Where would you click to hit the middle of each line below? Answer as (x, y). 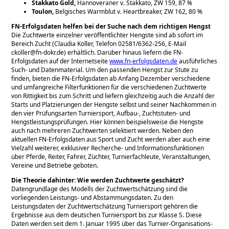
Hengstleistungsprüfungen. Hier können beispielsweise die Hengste (108, 122)
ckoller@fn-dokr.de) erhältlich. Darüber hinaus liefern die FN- (97, 52)
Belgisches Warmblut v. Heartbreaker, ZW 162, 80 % (129, 11)
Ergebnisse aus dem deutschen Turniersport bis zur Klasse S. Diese (107, 215)
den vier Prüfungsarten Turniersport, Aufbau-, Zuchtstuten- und (101, 113)
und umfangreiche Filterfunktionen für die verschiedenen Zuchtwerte (109, 87)
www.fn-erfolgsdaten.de (144, 61)
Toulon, (44, 11)
